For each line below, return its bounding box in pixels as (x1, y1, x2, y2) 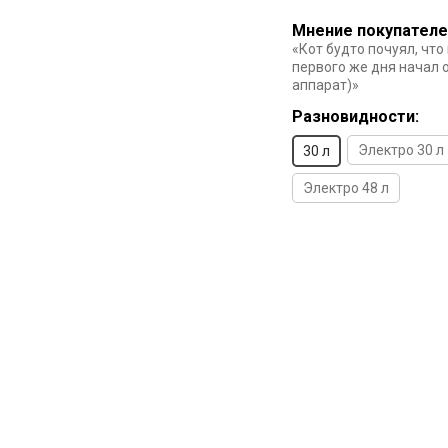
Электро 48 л (303, 180, 389, 196)
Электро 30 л (358, 142, 444, 158)
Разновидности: (292, 107, 419, 126)
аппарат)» (292, 77, 359, 93)
